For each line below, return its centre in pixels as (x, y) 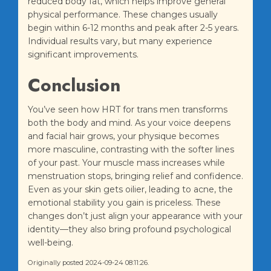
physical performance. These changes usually (123, 15)
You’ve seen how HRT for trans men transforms (128, 110)
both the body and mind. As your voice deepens (129, 123)
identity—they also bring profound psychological (129, 230)
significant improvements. (83, 55)
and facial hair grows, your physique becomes (123, 136)
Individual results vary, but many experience (120, 41)
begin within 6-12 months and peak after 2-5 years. (133, 28)
